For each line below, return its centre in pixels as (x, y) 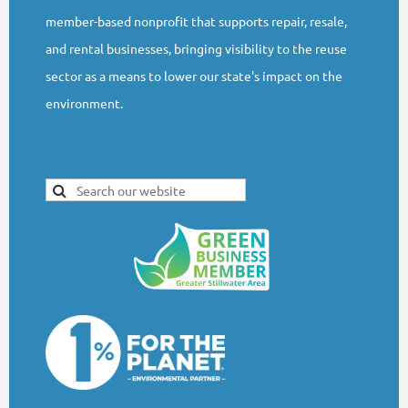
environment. (84, 102)
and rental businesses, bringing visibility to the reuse (196, 48)
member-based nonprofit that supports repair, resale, (196, 20)
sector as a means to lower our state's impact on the (194, 75)
